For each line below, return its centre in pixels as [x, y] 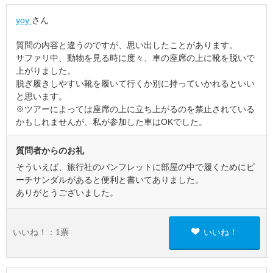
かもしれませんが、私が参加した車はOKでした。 [112, 122]
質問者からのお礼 [50, 151]
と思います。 [41, 96]
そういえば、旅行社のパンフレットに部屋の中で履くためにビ [135, 167]
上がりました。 [46, 71]
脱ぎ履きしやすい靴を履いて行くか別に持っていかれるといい [135, 83]
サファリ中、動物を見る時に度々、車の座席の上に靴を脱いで [135, 58]
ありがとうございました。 [67, 193]
